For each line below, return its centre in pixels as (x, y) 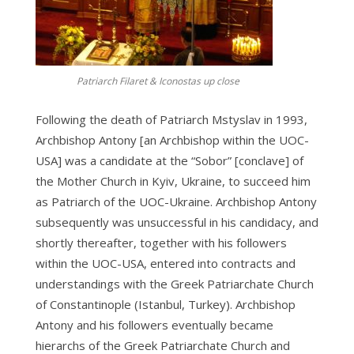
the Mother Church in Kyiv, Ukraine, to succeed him (173, 181)
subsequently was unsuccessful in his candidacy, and (177, 222)
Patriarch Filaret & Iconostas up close (158, 81)
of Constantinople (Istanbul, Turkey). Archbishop (165, 304)
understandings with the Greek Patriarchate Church (174, 284)
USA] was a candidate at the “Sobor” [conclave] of (169, 160)
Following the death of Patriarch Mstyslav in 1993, (171, 119)
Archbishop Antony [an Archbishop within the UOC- (172, 140)
